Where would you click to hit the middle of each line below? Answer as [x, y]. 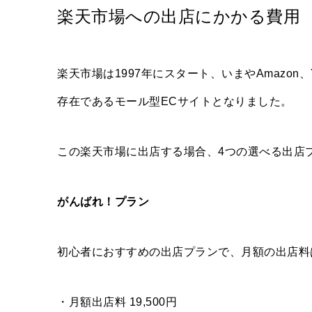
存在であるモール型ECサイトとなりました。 [175, 102]
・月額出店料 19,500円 [117, 302]
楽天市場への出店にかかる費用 [179, 17]
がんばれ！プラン [103, 202]
